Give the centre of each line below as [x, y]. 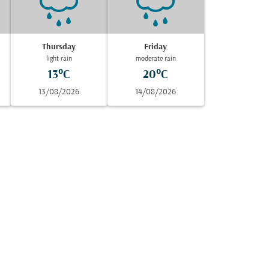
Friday [156, 47]
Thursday [59, 47]
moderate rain [156, 59]
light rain [59, 59]
